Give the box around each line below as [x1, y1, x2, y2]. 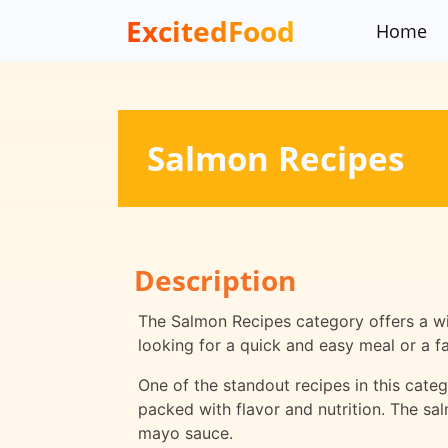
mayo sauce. [138, 423, 233, 444]
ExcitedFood [126, 11, 295, 50]
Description [134, 261, 296, 300]
